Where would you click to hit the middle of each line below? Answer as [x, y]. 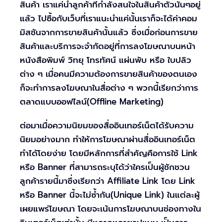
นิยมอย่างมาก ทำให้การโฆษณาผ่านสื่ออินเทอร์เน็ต [108, 139]
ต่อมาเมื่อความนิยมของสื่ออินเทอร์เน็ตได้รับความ [107, 126]
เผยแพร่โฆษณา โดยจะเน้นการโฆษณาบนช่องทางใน [111, 209]
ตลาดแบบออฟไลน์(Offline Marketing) [92, 102]
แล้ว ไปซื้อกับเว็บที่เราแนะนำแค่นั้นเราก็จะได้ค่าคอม [109, 19]
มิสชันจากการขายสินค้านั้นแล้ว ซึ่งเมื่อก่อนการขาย [109, 32]
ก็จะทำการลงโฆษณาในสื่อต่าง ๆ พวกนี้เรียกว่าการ [109, 88]
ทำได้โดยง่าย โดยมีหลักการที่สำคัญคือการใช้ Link [109, 153]
